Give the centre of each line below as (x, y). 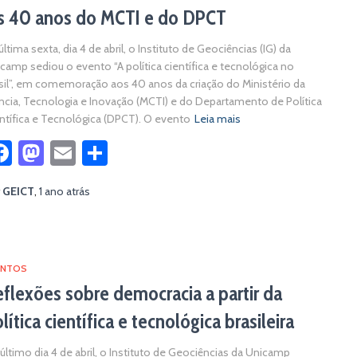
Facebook (63, 153)
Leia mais (218, 119)
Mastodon (99, 153)
